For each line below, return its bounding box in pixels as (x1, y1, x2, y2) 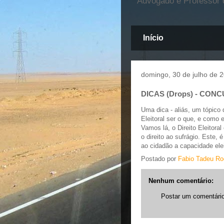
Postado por (141, 154, 178, 162)
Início (143, 33, 163, 42)
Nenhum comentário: (148, 176, 213, 184)
